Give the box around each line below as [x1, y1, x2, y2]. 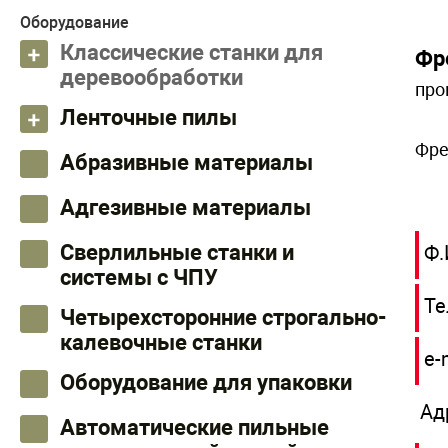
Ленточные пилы [60, 105, 237, 130]
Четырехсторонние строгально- [60, 305, 387, 330]
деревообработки [60, 65, 243, 90]
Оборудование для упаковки [60, 370, 352, 395]
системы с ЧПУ [60, 265, 218, 290]
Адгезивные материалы [60, 195, 311, 220]
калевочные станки [60, 330, 262, 355]
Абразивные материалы [60, 150, 313, 175]
